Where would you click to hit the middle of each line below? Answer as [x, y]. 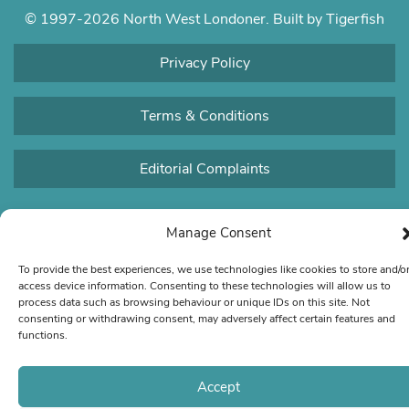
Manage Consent [218, 233]
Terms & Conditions [204, 115]
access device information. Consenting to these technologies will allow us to [204, 286]
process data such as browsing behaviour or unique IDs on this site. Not [194, 302]
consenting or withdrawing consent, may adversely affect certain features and [207, 319]
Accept [218, 387]
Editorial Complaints [204, 168]
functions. [43, 335]
